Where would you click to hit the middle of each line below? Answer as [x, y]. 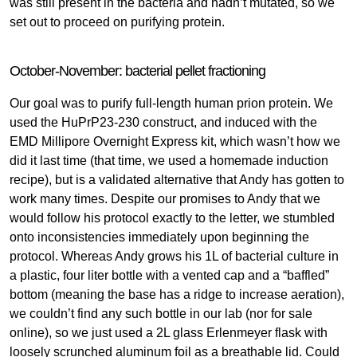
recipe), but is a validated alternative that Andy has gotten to [177, 179]
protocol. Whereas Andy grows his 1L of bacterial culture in [174, 256]
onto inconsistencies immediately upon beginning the [159, 237]
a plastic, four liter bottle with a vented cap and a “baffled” [169, 275]
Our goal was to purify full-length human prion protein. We [171, 103]
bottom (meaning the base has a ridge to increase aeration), [177, 294]
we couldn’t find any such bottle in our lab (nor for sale [161, 313]
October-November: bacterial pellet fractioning [137, 71]
